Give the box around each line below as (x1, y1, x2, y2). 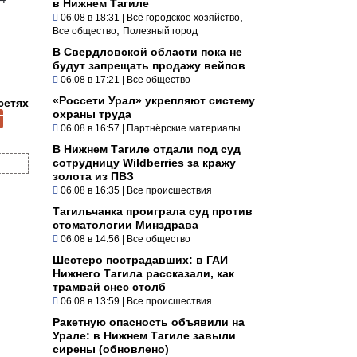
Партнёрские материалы (127, 122, 241, 134)
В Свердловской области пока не (53, 45, 242, 58)
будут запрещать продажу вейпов (53, 58, 245, 72)
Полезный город (123, 25, 198, 37)
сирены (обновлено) (53, 342, 169, 355)
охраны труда (53, 107, 131, 120)
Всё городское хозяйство (127, 11, 240, 23)
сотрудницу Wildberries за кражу (53, 155, 236, 169)
